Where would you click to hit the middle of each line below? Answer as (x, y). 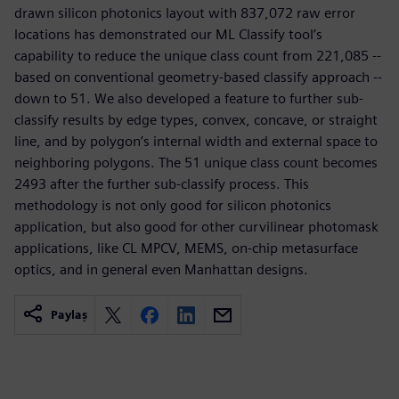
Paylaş (69, 315)
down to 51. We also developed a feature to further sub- (189, 98)
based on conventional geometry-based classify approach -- (198, 77)
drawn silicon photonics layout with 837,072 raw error (185, 13)
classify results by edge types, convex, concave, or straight (196, 120)
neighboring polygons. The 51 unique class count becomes (196, 163)
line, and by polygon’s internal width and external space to (196, 141)
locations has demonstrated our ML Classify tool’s (168, 34)
